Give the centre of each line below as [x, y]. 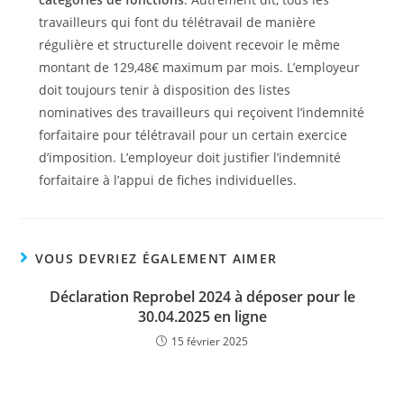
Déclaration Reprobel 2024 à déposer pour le [202, 296]
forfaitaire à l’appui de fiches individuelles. [169, 179]
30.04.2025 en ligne [202, 316]
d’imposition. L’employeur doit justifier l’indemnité [189, 157]
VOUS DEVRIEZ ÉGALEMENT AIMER [156, 258]
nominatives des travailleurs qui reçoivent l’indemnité [201, 112]
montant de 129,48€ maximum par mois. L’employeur [199, 67]
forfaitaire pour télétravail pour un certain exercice [193, 134]
